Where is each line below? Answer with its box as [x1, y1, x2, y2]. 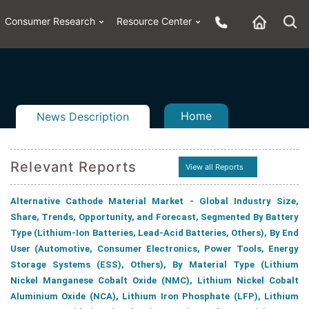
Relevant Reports [10, 159, 137, 175]
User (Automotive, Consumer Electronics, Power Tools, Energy [10, 243, 299, 254]
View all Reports [185, 162, 243, 172]
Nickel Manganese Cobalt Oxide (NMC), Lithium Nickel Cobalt [10, 275, 299, 286]
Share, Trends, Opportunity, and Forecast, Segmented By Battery [10, 212, 299, 222]
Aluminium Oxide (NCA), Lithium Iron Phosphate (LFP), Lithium [10, 291, 299, 301]
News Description [37, 110, 129, 123]
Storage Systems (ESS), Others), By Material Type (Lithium [10, 259, 299, 270]
